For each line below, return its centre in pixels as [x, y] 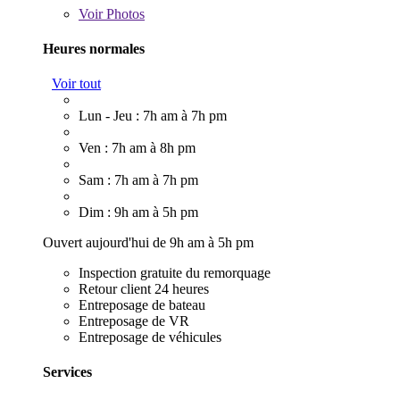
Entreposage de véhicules [150, 337]
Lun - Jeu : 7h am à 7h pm [153, 116]
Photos [124, 13]
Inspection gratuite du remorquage [175, 273]
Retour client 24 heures [144, 289]
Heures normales [94, 48]
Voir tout [76, 84]
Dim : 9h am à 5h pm [138, 212]
